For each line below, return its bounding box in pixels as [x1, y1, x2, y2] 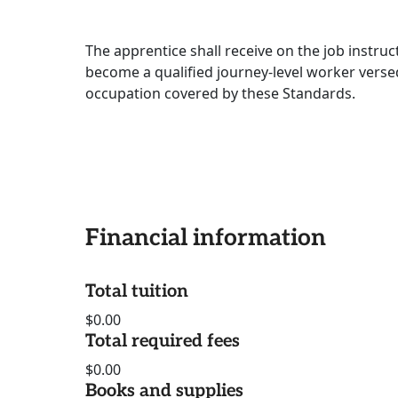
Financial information [85, 224, 326, 253]
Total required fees [85, 330, 240, 353]
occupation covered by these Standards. [85, 84, 355, 104]
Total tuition [85, 281, 188, 303]
